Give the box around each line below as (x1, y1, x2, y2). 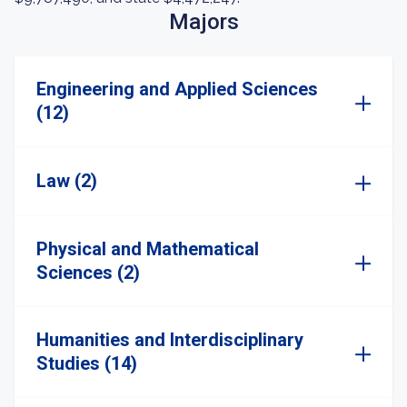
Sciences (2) (36, 262, 140, 283)
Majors (168, 9, 239, 35)
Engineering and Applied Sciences (36, 78, 318, 100)
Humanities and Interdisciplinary (36, 329, 303, 351)
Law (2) (36, 170, 97, 192)
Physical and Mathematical (36, 238, 259, 260)
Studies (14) (36, 352, 137, 374)
